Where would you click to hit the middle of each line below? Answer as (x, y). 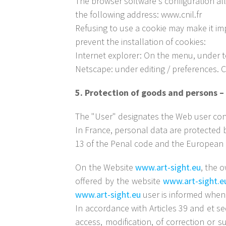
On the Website (105, 167)
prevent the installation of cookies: (141, 42)
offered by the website (119, 181)
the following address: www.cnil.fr (139, 15)
